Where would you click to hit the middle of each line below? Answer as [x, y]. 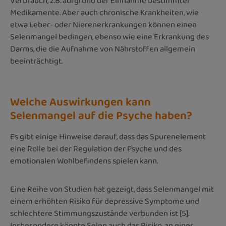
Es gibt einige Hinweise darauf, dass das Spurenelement [108, 137]
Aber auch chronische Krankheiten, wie [130, 13]
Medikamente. [35, 13]
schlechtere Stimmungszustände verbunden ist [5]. [100, 213]
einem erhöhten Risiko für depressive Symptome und [105, 201]
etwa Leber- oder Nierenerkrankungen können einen [103, 25]
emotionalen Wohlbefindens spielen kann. [84, 161]
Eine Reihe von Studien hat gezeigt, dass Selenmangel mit [112, 189]
